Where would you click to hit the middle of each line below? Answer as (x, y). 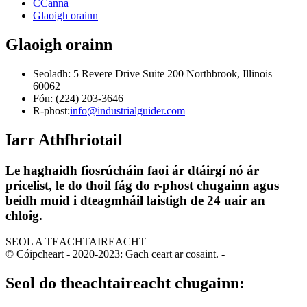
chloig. (24, 215)
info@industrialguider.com (127, 110)
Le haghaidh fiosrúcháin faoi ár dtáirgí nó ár (132, 170)
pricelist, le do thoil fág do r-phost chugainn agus (142, 185)
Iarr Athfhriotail (64, 139)
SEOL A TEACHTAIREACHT (76, 242)
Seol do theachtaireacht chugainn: (125, 283)
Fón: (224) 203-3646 (78, 98)
